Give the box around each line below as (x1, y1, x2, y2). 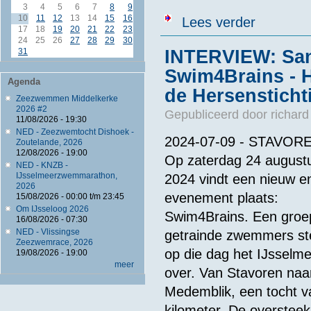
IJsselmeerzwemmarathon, (15, 171, 117, 181)
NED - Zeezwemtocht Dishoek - (15, 127, 134, 137)
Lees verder (181, 15, 255, 31)
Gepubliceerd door (164, 108, 271, 122)
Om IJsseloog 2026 (15, 204, 89, 215)
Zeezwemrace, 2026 (15, 237, 93, 248)
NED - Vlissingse (15, 227, 80, 237)
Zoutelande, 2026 (15, 137, 83, 148)
